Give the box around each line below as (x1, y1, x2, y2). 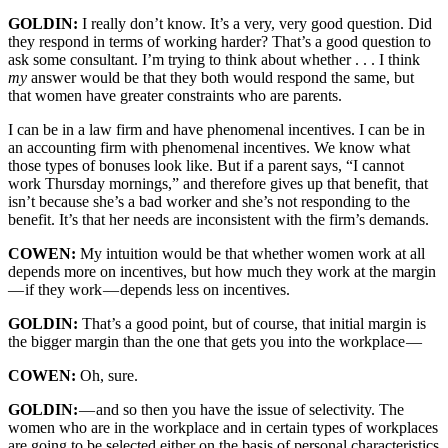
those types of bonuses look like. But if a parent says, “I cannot (8, 157, 404, 175)
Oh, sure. (80, 367, 138, 385)
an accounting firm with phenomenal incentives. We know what (8, 139, 410, 157)
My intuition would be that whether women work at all (80, 245, 425, 263)
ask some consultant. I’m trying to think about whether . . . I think (8, 51, 420, 69)
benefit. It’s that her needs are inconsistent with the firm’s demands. (8, 211, 429, 229)
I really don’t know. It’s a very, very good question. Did (78, 15, 432, 33)
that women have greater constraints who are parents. (8, 87, 342, 105)
